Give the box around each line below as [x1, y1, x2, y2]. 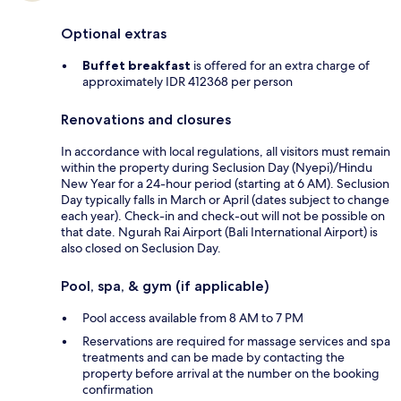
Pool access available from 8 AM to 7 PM [82, 309, 303, 326]
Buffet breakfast [82, 56, 191, 73]
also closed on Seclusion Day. [61, 239, 221, 256]
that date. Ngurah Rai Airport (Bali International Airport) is [61, 223, 378, 240]
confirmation [82, 380, 153, 397]
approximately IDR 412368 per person [82, 73, 293, 90]
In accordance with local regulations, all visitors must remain [61, 142, 390, 159]
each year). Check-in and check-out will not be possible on [61, 207, 385, 224]
